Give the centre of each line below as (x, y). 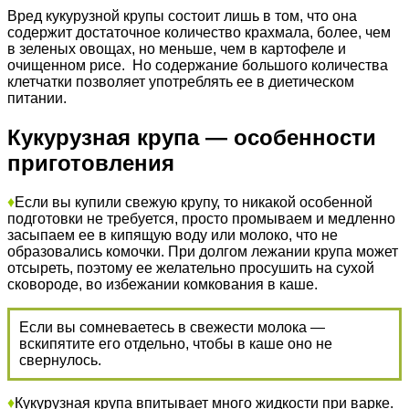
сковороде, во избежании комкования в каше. (163, 284)
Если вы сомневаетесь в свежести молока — (172, 327)
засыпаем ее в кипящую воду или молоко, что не (173, 235)
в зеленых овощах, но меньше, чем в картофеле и (177, 48)
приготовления (91, 163)
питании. (37, 98)
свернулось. (60, 360)
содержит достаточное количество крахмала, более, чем (199, 32)
